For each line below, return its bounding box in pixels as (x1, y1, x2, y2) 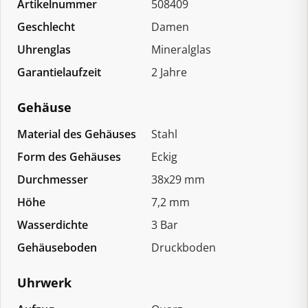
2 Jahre (151, 64, 188, 80)
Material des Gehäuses (17, 126, 136, 142)
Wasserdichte (17, 217, 88, 232)
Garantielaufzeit (17, 64, 101, 80)
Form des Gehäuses (17, 148, 121, 164)
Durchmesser (17, 171, 88, 187)
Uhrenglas (17, 41, 71, 57)
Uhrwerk (17, 274, 71, 291)
